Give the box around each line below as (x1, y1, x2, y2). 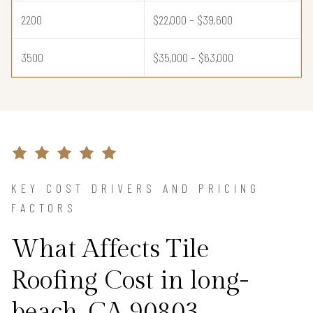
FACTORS (11, 199, 77, 215)
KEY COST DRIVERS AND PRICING (11, 180, 260, 196)
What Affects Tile (11, 234, 210, 264)
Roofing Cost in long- (11, 265, 249, 296)
